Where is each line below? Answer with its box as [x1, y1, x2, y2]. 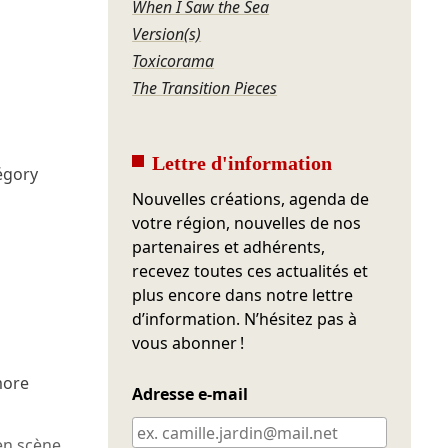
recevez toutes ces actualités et [132, 260, 369, 283]
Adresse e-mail [132, 383, 249, 406]
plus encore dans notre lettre [132, 284, 354, 307]
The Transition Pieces [132, 77, 278, 100]
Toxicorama [132, 50, 215, 73]
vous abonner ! [132, 332, 245, 355]
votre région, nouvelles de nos [132, 212, 362, 235]
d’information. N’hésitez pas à [132, 308, 358, 331]
